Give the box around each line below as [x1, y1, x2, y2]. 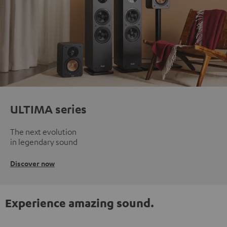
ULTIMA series [10, 101, 87, 116]
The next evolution [10, 126, 77, 137]
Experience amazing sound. [5, 195, 154, 210]
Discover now [10, 158, 55, 168]
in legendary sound [10, 136, 78, 147]
